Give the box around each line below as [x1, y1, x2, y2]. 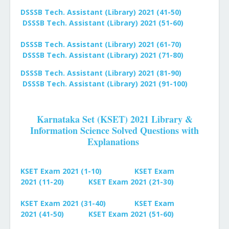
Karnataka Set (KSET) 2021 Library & [36, 112, 193, 126]
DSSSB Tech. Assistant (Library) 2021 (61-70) [20, 39, 181, 49]
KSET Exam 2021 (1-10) [20, 166, 102, 176]
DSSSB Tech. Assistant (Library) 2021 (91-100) [22, 79, 188, 88]
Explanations [87, 135, 142, 148]
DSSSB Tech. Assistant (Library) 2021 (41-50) [20, 7, 181, 17]
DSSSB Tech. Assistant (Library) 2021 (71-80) [22, 50, 184, 60]
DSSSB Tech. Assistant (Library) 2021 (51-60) [22, 18, 184, 28]
